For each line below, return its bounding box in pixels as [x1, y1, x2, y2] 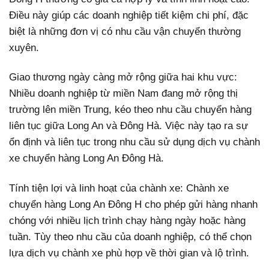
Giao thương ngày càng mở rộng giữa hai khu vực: [9, 71, 237, 83]
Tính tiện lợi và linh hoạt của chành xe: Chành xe [9, 182, 229, 194]
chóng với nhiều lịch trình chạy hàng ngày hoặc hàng [9, 214, 246, 226]
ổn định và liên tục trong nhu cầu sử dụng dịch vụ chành [9, 136, 260, 148]
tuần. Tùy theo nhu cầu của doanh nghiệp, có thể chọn [9, 231, 252, 243]
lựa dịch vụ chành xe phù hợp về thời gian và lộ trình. [9, 247, 249, 259]
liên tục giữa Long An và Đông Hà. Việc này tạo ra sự [9, 120, 248, 132]
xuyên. [9, 42, 39, 54]
